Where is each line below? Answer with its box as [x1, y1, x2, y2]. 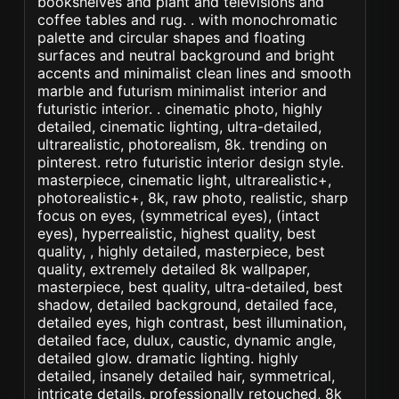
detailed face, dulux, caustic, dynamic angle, [37, 331, 337, 349]
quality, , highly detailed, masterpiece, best [37, 242, 326, 260]
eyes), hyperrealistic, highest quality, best [37, 224, 317, 242]
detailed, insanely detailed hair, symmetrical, [37, 367, 336, 385]
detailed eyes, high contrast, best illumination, [37, 313, 347, 331]
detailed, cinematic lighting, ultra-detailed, [37, 118, 322, 135]
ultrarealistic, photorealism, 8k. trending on [37, 135, 328, 153]
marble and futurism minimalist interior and [37, 82, 328, 100]
